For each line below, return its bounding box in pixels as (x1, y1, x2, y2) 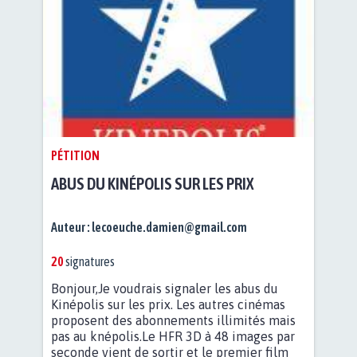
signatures (64, 254, 115, 269)
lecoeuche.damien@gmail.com (92, 220, 247, 235)
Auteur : (51, 220, 92, 235)
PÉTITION (51, 148, 100, 163)
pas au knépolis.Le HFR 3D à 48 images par (51, 329, 295, 344)
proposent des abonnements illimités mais (51, 313, 296, 328)
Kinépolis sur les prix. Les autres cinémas (51, 297, 285, 312)
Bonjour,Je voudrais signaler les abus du (51, 281, 278, 296)
